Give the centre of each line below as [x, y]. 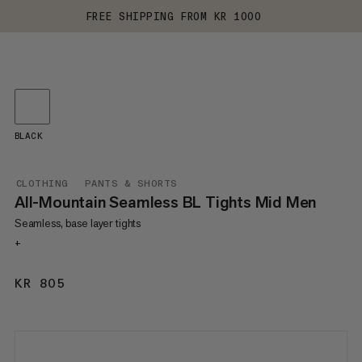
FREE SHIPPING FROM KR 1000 [174, 16]
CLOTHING [42, 183]
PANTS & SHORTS [131, 183]
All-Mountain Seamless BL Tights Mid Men [165, 202]
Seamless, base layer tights [78, 223]
